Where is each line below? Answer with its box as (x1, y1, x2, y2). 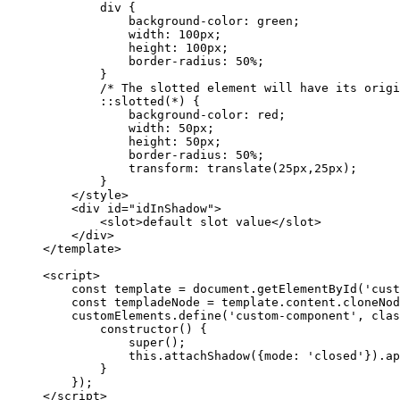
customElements (71, 309, 171, 323)
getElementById (257, 282, 357, 296)
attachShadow (164, 349, 250, 363)
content (286, 296, 336, 310)
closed (314, 349, 357, 363)
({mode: (250, 349, 307, 363)
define (179, 309, 221, 323)
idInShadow (136, 202, 207, 216)
